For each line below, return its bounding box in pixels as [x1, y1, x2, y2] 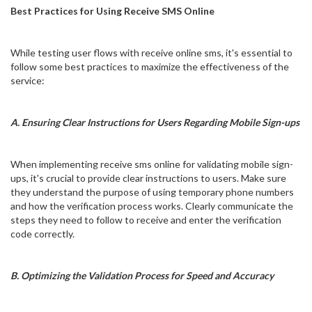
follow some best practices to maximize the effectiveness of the [10, 61, 289, 73]
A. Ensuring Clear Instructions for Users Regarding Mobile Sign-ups [10, 116, 299, 129]
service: [10, 75, 45, 87]
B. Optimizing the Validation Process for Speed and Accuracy [10, 270, 274, 282]
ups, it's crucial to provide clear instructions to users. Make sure [10, 172, 286, 185]
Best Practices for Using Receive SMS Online [10, 5, 214, 17]
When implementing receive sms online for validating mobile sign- [10, 158, 293, 171]
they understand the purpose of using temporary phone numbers [10, 186, 294, 198]
